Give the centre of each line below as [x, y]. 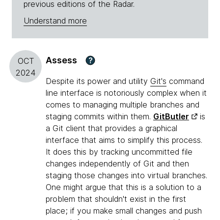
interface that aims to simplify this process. [124, 140]
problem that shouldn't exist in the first [116, 199]
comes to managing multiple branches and [123, 105]
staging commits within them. [99, 117]
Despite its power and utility [98, 81]
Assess [61, 60]
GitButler [171, 117]
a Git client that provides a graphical [111, 128]
